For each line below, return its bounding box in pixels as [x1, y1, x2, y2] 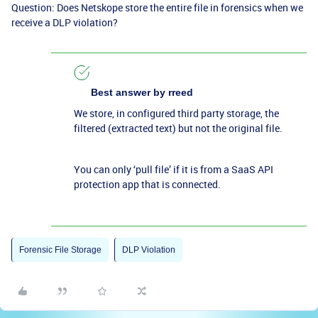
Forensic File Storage [19, 245, 102, 255]
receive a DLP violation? [11, 16, 118, 29]
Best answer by [91, 87, 165, 98]
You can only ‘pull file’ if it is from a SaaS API [74, 163, 273, 176]
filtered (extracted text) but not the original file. [74, 121, 283, 135]
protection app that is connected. [74, 177, 223, 191]
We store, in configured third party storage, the [74, 106, 279, 120]
